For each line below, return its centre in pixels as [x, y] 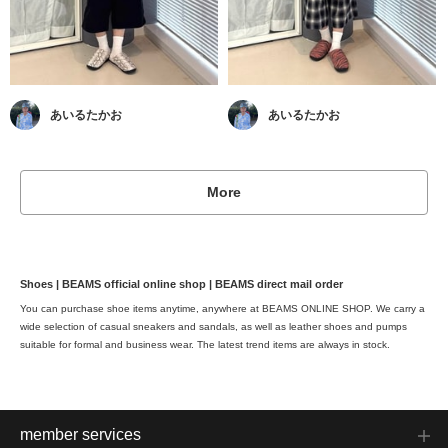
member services [80, 435]
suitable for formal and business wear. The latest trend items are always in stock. [205, 345]
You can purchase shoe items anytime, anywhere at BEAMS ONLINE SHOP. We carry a [222, 309]
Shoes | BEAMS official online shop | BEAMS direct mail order [181, 284]
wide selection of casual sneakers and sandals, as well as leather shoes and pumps [213, 327]
